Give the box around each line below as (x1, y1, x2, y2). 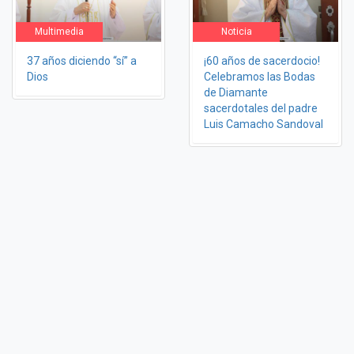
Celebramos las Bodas (204, 70, 315, 83)
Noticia (220, 25, 252, 37)
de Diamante (204, 85, 268, 99)
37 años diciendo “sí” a (27, 54, 137, 67)
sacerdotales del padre (204, 101, 318, 115)
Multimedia (35, 25, 84, 37)
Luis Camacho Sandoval (204, 117, 323, 130)
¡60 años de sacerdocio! (204, 54, 320, 67)
